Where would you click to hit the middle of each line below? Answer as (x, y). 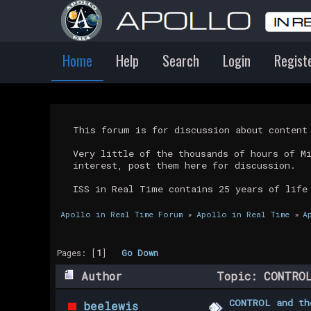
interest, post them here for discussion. (184, 165)
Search (181, 60)
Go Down (140, 252)
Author (102, 276)
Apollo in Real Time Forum (121, 215)
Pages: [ (77, 252)
